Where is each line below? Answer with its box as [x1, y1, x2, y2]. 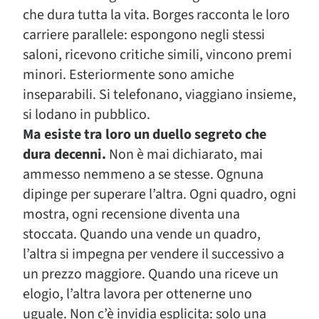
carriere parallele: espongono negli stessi [23, 24, 265, 45]
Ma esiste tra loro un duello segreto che [23, 124, 266, 145]
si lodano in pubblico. [23, 104, 150, 125]
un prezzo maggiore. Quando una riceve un [23, 263, 278, 284]
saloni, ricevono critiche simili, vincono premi [23, 44, 292, 65]
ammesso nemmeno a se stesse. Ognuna [23, 164, 263, 184]
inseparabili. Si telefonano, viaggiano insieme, [23, 84, 296, 105]
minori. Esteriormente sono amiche [23, 64, 234, 85]
